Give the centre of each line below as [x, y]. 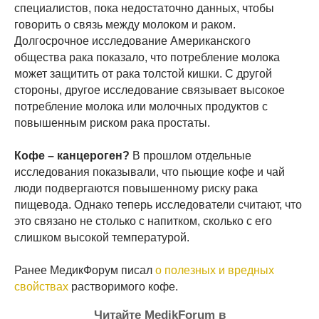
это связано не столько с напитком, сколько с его [143, 221]
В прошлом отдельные [190, 156]
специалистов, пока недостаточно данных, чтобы [144, 9]
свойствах [41, 287]
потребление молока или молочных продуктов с [141, 107]
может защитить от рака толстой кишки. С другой [143, 74]
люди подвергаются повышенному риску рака [136, 189]
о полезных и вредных [215, 271]
